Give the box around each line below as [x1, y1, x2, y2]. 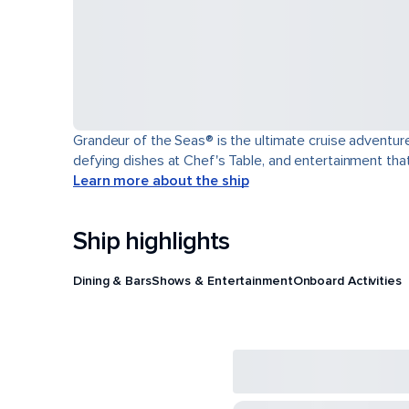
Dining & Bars [73, 272, 152, 288]
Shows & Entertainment [151, 272, 293, 288]
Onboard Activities [292, 272, 402, 288]
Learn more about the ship [73, 172, 249, 190]
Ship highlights [73, 225, 229, 257]
